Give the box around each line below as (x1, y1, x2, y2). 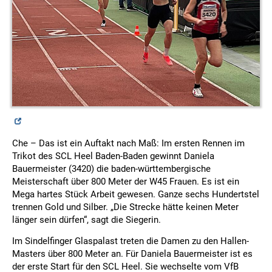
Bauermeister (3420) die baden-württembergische (12, 163, 211, 175)
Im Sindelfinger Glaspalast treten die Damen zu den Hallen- (12, 235, 249, 246)
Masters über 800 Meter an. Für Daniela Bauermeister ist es (12, 248, 253, 259)
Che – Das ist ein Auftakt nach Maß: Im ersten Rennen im (12, 138, 245, 149)
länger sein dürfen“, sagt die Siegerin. (12, 214, 161, 226)
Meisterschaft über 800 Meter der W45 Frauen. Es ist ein (12, 176, 239, 188)
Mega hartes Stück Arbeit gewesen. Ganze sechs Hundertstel (12, 189, 259, 200)
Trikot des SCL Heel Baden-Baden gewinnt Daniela (12, 151, 214, 162)
